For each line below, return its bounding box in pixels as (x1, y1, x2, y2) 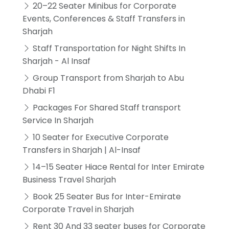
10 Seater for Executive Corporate (31, 131, 169, 143)
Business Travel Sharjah (22, 173, 116, 186)
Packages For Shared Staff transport (31, 101, 181, 113)
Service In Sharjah (22, 114, 94, 126)
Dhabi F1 (22, 84, 55, 97)
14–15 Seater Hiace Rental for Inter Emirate (31, 161, 204, 173)
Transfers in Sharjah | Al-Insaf (22, 144, 141, 156)
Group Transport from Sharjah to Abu (31, 72, 184, 84)
